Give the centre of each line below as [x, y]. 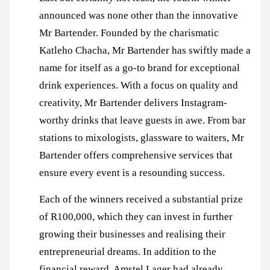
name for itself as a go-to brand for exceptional [140, 67]
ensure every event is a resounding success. [132, 172]
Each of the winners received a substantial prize [141, 199]
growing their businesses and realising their [132, 234]
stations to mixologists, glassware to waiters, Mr [142, 137]
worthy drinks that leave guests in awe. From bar [143, 120]
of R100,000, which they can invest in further [136, 216]
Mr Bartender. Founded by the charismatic [129, 33]
